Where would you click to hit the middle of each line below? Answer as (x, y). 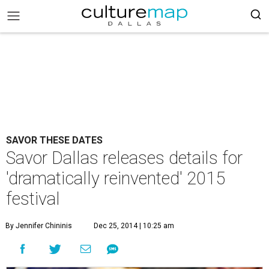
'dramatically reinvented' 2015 (116, 178)
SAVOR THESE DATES (54, 140)
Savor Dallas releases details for (124, 158)
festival (33, 199)
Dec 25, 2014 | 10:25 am (134, 226)
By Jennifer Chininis (39, 226)
